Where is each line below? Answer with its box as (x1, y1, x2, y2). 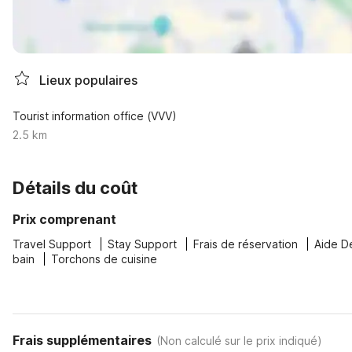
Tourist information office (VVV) (13, 109, 177, 123)
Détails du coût (13, 178, 137, 198)
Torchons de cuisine (51, 252, 157, 266)
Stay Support (108, 237, 177, 251)
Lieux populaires (39, 71, 137, 88)
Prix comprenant (13, 211, 116, 227)
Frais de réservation (193, 237, 298, 251)
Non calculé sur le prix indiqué (160, 333, 317, 347)
